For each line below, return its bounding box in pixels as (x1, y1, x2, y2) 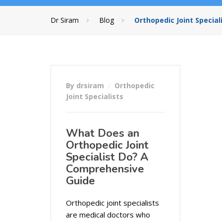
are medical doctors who (66, 210, 150, 220)
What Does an (66, 126, 139, 141)
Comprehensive (66, 162, 144, 176)
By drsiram (66, 81, 106, 90)
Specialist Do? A (66, 150, 148, 165)
